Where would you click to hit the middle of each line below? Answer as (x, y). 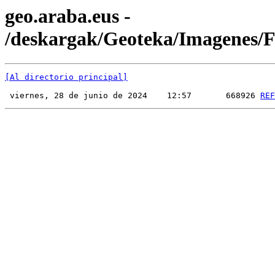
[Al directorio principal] (66, 77)
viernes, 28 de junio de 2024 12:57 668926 (133, 96)
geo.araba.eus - (68, 16)
